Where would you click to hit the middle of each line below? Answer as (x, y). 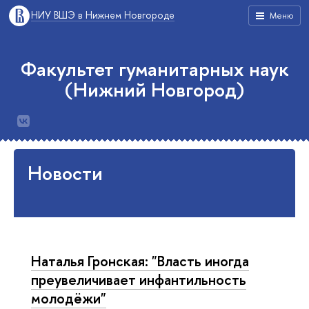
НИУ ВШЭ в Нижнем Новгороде (103, 15)
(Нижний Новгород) (154, 90)
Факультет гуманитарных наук (154, 69)
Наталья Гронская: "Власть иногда (140, 261)
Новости (65, 173)
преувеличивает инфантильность (139, 279)
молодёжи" (69, 298)
